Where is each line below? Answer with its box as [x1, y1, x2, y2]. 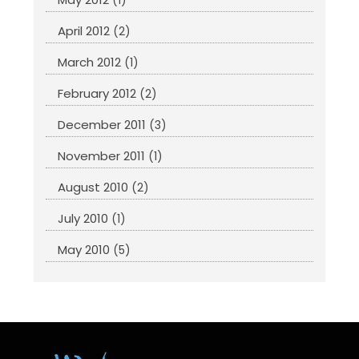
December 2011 [58, 116, 147, 134]
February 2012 [58, 85, 137, 103]
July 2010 [58, 210, 109, 228]
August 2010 [58, 179, 129, 196]
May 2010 [58, 241, 111, 259]
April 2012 [58, 22, 111, 40]
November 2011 [58, 147, 146, 165]
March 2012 [58, 54, 122, 71]
